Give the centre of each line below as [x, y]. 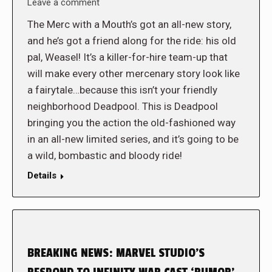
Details [42, 175]
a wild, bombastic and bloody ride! [105, 155]
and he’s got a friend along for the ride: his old [132, 40]
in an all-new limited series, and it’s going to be [133, 139]
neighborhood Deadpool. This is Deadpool [123, 106]
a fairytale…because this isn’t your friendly [122, 90]
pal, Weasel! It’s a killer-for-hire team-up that [127, 57]
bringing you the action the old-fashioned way [131, 122]
